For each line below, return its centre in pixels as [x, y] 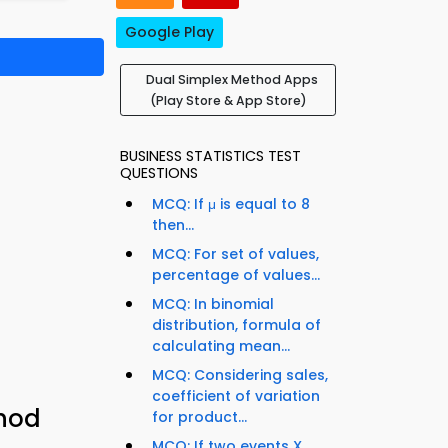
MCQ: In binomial [213, 304]
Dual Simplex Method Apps [232, 80]
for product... [199, 417]
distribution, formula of [236, 325]
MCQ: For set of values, [235, 254]
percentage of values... [236, 275]
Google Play [169, 32]
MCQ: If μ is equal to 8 [231, 204]
